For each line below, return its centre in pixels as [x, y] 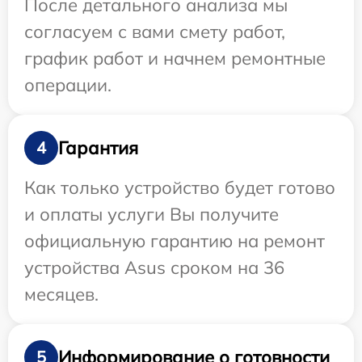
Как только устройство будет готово [180, 188]
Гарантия [98, 147]
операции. [68, 85]
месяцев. [61, 295]
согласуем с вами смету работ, [155, 32]
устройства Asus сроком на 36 [154, 268]
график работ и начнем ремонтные [175, 59]
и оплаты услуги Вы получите [152, 215]
